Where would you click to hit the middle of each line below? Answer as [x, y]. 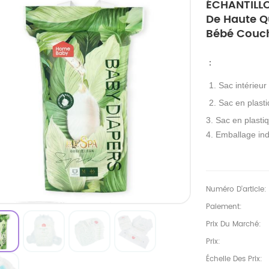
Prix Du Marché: [233, 224]
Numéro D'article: [236, 189]
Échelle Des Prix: [234, 259]
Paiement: [224, 207]
